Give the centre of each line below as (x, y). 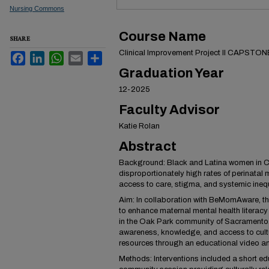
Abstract (148, 147)
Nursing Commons (37, 9)
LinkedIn (59, 56)
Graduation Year (171, 74)
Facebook (42, 56)
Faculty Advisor (169, 110)
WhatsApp (82, 56)
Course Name (162, 37)
